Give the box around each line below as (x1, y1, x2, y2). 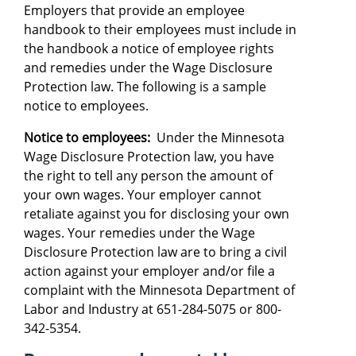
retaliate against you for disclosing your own (24, 204, 289, 222)
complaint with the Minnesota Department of (24, 281, 295, 299)
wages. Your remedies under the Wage (24, 223, 255, 242)
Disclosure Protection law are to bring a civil (24, 242, 287, 261)
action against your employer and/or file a (24, 261, 275, 280)
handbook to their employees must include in (24, 20, 296, 38)
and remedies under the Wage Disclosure (24, 58, 273, 76)
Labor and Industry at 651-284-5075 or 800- (24, 300, 281, 318)
